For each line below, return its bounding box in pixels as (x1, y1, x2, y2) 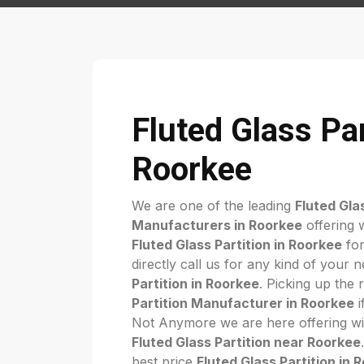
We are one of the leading (132, 197, 295, 214)
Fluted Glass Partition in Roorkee (132, 236, 342, 253)
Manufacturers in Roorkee (132, 217, 302, 233)
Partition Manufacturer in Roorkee (132, 295, 354, 311)
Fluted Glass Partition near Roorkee (132, 334, 361, 350)
